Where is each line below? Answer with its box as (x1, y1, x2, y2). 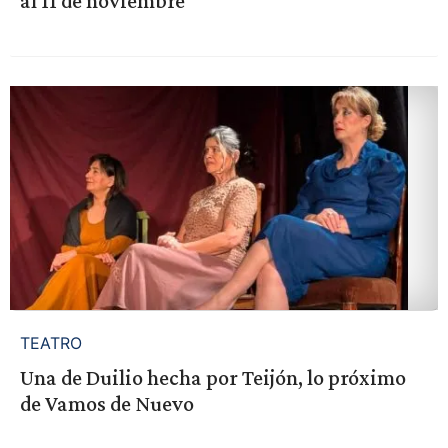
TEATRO (19, 332, 82, 353)
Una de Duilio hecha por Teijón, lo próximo (19, 364, 406, 390)
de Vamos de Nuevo (19, 390, 194, 416)
